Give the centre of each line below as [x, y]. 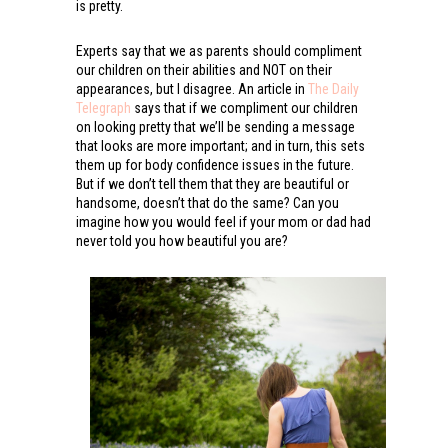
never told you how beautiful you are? [181, 240]
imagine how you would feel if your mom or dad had [223, 221]
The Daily [333, 88]
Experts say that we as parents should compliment [218, 50]
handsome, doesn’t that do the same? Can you [207, 202]
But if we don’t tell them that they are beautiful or [212, 183]
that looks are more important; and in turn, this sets [220, 145]
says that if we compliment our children [244, 107]
